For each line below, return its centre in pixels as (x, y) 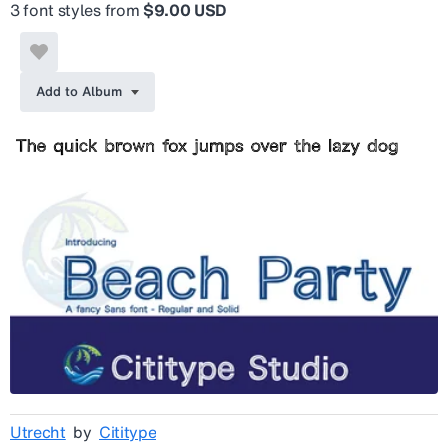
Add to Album (79, 91)
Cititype (127, 432)
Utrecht (38, 432)
